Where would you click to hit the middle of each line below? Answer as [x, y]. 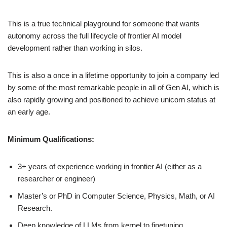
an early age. [29, 112]
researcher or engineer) [56, 179]
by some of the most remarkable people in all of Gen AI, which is [113, 88]
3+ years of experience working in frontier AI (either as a [110, 167]
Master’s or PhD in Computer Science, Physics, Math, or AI [116, 196]
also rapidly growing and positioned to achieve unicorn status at [111, 100]
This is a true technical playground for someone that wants [104, 24]
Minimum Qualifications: [51, 139]
